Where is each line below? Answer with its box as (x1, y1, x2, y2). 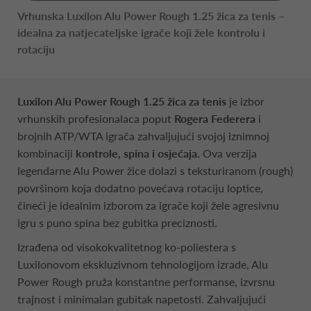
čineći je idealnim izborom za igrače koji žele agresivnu (17, 198, 279, 212)
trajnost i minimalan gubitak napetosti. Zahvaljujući (17, 292, 266, 305)
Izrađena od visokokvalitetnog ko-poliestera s (17, 239, 236, 253)
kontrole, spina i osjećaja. (76, 146, 200, 160)
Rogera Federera (171, 111, 258, 125)
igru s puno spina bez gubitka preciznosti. (17, 215, 217, 229)
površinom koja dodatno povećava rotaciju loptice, (17, 180, 263, 194)
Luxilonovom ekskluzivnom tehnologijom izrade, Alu (17, 257, 268, 271)
